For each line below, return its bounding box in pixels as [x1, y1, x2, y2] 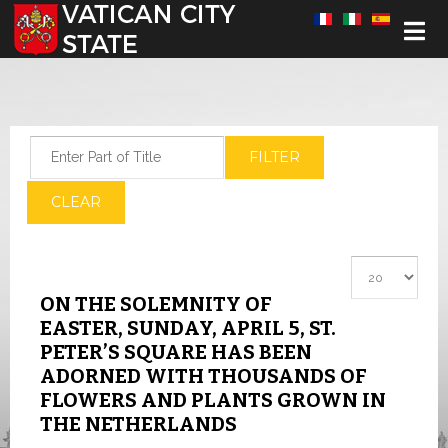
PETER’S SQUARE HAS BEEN [40, 340, 312, 364]
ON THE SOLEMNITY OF [40, 292, 272, 316]
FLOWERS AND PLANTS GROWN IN [40, 388, 386, 412]
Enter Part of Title [29, 138, 139, 154]
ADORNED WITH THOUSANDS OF [40, 364, 367, 388]
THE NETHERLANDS [40, 412, 237, 436]
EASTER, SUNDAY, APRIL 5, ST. [40, 316, 336, 340]
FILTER [249, 148, 300, 166]
